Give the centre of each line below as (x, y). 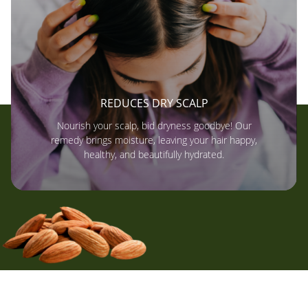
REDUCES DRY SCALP (154, 103)
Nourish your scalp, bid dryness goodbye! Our (154, 126)
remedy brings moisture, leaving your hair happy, (154, 140)
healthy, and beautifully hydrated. (154, 155)
